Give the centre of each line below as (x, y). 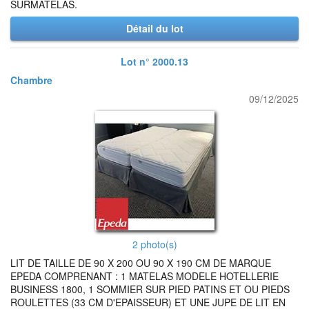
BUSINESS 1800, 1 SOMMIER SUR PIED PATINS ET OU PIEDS (150, 289)
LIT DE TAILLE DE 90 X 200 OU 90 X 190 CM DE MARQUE (141, 263)
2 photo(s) (154, 244)
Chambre (31, 80)
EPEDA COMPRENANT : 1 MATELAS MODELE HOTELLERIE (144, 276)
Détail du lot (154, 28)
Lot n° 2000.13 (154, 61)
